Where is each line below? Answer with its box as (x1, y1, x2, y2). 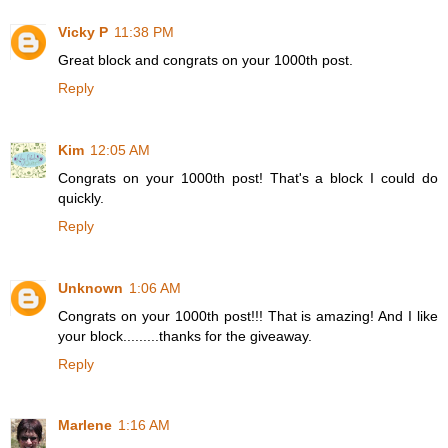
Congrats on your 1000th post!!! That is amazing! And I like (58, 307, 438, 324)
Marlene (58, 417, 112, 434)
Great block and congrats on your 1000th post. (58, 51, 353, 68)
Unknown (58, 279, 123, 296)
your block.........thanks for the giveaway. (58, 327, 312, 344)
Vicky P (58, 23, 108, 40)
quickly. (58, 189, 104, 206)
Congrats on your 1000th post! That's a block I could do (58, 169, 438, 186)
